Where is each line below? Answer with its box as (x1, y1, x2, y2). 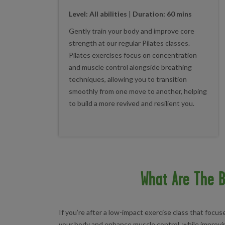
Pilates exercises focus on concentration (69, 51, 197, 60)
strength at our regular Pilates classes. (69, 39, 190, 48)
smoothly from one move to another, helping (69, 87, 207, 96)
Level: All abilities (69, 10, 129, 19)
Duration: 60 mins (133, 10, 192, 19)
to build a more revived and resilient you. (69, 99, 194, 108)
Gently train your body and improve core (69, 27, 194, 36)
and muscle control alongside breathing (69, 63, 192, 72)
